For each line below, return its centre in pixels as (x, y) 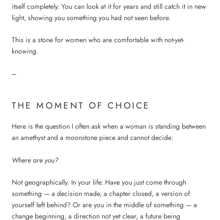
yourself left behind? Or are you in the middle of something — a (104, 205)
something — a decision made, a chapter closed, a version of (101, 194)
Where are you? (35, 160)
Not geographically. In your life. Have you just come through (99, 182)
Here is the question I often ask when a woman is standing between (109, 126)
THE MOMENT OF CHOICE (81, 106)
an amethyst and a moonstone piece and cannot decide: (93, 138)
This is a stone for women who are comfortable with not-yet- (98, 40)
